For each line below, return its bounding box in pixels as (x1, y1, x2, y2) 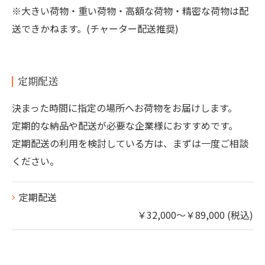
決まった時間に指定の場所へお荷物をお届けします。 (12, 101, 237, 115)
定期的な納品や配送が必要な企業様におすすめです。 (12, 118, 238, 132)
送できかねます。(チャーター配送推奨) (12, 21, 179, 35)
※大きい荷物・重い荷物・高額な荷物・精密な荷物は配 (12, 4, 248, 18)
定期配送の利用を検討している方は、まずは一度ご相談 (12, 136, 248, 150)
